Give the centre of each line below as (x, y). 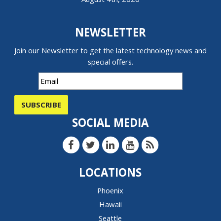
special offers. (110, 62)
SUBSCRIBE (41, 105)
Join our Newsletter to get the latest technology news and (110, 51)
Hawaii (110, 204)
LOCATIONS (110, 173)
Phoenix (110, 191)
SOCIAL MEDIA (110, 123)
